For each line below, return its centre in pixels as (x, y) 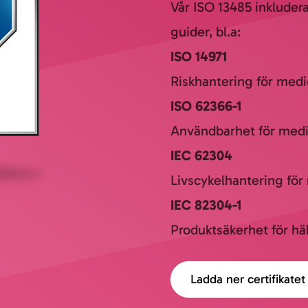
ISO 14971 (199, 56)
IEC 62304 (201, 155)
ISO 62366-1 (206, 106)
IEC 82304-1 (206, 205)
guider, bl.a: (206, 32)
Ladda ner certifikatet (248, 279)
